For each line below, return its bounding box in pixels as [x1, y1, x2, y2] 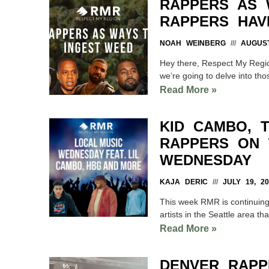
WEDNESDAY [160, 151, 252, 168]
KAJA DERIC [160, 177, 213, 186]
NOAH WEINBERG [160, 38, 231, 47]
